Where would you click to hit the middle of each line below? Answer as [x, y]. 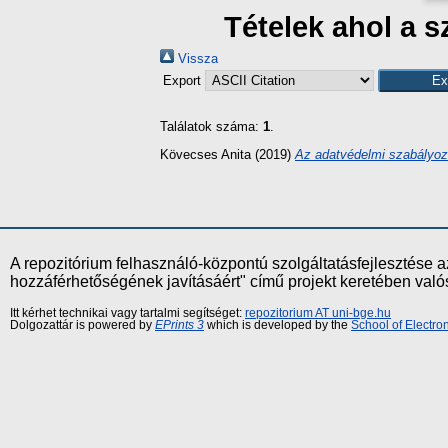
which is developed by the [277, 324]
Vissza [196, 58]
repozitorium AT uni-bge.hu [318, 312]
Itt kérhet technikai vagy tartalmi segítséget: [127, 312]
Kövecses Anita [205, 154]
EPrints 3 [179, 324]
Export [184, 80]
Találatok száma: [211, 126]
